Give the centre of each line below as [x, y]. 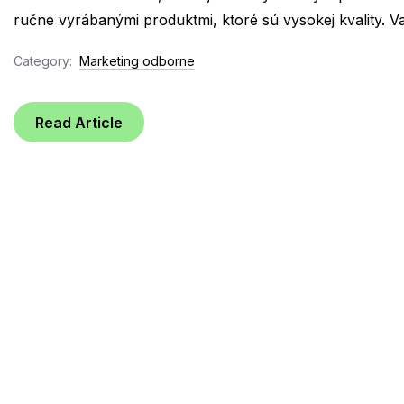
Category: [43, 60]
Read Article [79, 122]
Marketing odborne [137, 60]
